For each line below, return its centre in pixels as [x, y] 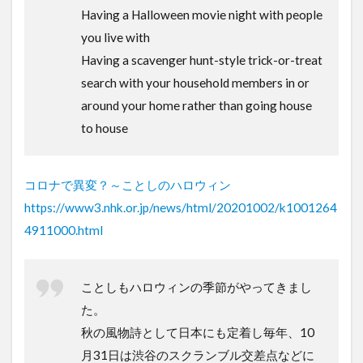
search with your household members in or [195, 83]
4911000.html [64, 231]
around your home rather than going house [196, 106]
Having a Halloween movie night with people [202, 15]
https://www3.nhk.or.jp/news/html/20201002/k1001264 [181, 208]
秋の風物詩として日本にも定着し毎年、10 [198, 333]
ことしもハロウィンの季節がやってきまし [196, 287]
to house [105, 128]
